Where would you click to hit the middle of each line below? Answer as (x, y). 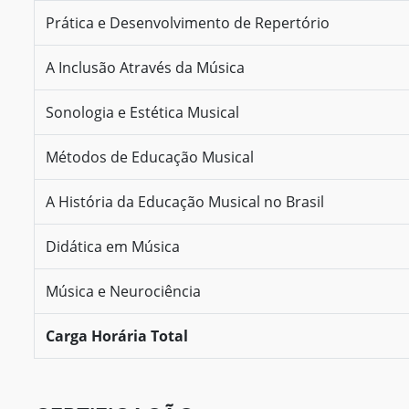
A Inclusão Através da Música (145, 67)
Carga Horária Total (117, 336)
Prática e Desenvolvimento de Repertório (188, 22)
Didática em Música (113, 246)
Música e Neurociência (123, 291)
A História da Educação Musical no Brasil (185, 201)
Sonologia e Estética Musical (142, 112)
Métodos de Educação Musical (150, 157)
